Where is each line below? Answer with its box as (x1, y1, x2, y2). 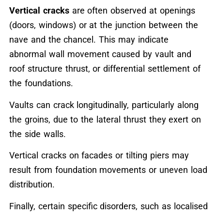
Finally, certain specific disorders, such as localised (9, 201, 208, 211)
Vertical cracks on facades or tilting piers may (9, 150, 189, 161)
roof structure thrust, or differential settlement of (9, 63, 201, 74)
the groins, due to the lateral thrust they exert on (9, 114, 201, 124)
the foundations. (9, 78, 73, 89)
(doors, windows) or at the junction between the (9, 20, 198, 31)
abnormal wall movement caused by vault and (9, 49, 191, 60)
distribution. (9, 179, 55, 190)
